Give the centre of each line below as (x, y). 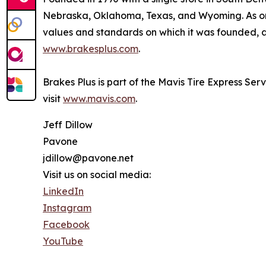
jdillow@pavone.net (88, 158)
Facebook (66, 225)
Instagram (67, 208)
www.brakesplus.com (91, 49)
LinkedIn (63, 191)
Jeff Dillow (68, 125)
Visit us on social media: (97, 175)
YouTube (63, 241)
